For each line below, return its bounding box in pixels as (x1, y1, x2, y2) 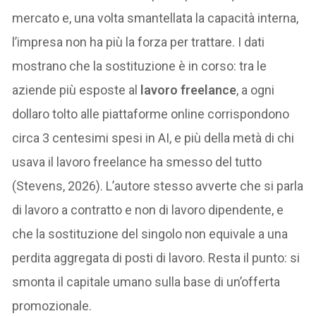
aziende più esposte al (12, 82, 141, 97)
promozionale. (12, 298, 92, 313)
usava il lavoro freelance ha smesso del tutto (12, 154, 262, 169)
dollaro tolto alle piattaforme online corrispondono (12, 106, 290, 121)
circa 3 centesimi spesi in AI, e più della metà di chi (12, 130, 295, 145)
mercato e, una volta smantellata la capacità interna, (12, 10, 299, 25)
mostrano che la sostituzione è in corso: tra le (12, 58, 267, 73)
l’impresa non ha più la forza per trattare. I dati (12, 34, 265, 49)
